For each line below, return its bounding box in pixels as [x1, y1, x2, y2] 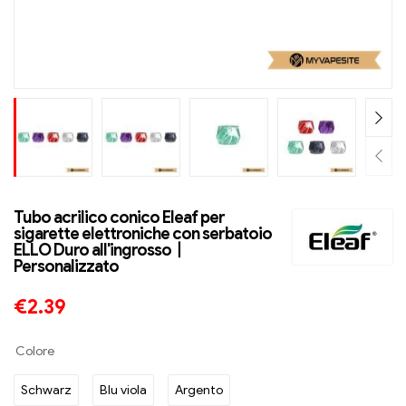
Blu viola [100, 382, 147, 399]
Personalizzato [14, 256, 119, 277]
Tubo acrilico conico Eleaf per [14, 208, 225, 228]
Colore [15, 343, 54, 360]
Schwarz [21, 382, 72, 399]
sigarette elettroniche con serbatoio [14, 224, 272, 245]
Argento [175, 382, 223, 399]
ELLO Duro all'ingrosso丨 [14, 240, 187, 261]
